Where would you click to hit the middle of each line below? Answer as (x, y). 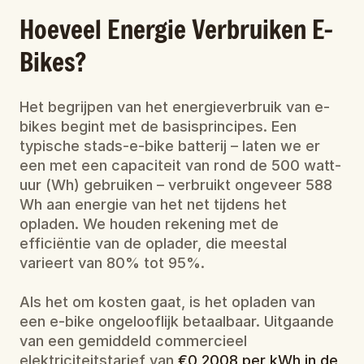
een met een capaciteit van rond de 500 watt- (180, 165)
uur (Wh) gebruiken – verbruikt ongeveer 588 (176, 185)
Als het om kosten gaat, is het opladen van (167, 302)
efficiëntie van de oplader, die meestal (153, 243)
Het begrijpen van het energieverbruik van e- (175, 107)
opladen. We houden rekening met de (149, 224)
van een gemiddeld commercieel (133, 341)
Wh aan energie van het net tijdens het (153, 204)
